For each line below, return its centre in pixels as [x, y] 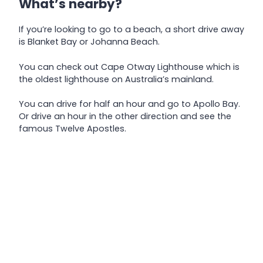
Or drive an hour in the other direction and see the [125, 117]
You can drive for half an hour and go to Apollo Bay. [129, 104]
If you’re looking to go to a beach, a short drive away [131, 30]
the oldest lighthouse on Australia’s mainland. [116, 79]
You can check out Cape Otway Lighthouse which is [129, 67]
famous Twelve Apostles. [73, 129]
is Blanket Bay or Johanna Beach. [89, 42]
